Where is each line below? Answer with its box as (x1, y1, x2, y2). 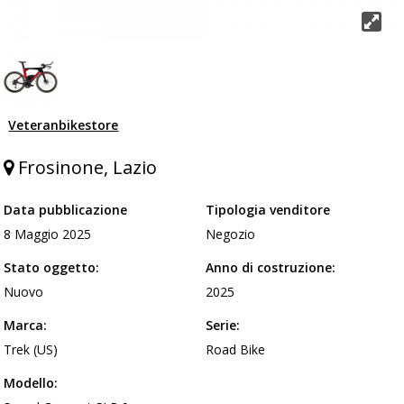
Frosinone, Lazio (14, 154, 158, 179)
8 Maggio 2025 (4, 225, 92, 243)
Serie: (206, 316, 241, 334)
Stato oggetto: (4, 258, 100, 276)
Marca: (4, 316, 48, 334)
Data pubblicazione (4, 200, 128, 218)
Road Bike (206, 340, 266, 358)
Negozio (206, 225, 256, 243)
